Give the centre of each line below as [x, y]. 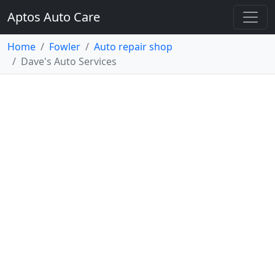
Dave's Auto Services [69, 61]
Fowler [65, 47]
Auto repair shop [133, 47]
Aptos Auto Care [54, 17]
